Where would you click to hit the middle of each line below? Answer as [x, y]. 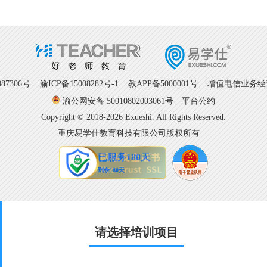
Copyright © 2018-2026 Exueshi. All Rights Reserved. [133, 117]
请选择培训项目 [136, 232]
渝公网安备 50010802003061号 [118, 101]
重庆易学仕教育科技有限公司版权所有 [133, 133]
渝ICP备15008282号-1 [79, 84]
